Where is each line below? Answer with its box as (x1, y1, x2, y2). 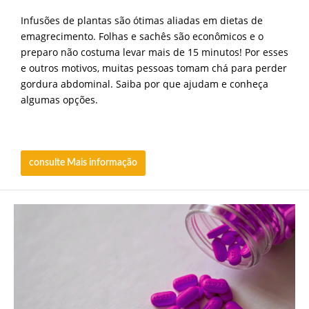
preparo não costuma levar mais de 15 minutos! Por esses (21, 45, 288, 59)
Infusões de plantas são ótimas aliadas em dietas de (21, 13, 263, 27)
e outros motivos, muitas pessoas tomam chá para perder (21, 61, 287, 74)
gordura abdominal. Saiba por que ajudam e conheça (21, 77, 268, 90)
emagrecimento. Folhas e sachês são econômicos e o (21, 29, 263, 43)
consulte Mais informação (29, 158, 137, 168)
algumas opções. (21, 92, 98, 106)
